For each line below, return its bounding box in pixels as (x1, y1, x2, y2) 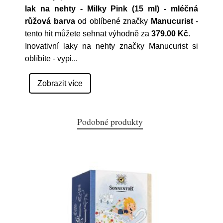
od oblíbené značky (75, 17, 151, 25)
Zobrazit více (37, 79, 83, 88)
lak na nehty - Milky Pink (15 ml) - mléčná (25, 4, 198, 13)
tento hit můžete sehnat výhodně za (25, 29, 151, 38)
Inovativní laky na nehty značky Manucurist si (25, 42, 198, 50)
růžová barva (25, 17, 75, 25)
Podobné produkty (77, 115, 143, 127)
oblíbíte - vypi (25, 54, 72, 63)
